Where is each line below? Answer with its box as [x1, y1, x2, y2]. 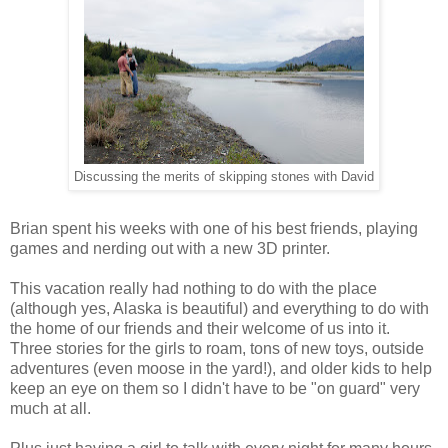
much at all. [10, 399, 91, 417]
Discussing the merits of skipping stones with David [74, 169, 374, 184]
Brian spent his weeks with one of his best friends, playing [10, 219, 418, 237]
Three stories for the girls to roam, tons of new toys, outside [10, 339, 424, 357]
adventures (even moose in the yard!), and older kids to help [10, 359, 432, 377]
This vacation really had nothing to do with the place [10, 279, 377, 297]
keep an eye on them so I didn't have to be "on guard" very [10, 379, 420, 397]
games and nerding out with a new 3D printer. [10, 239, 330, 257]
